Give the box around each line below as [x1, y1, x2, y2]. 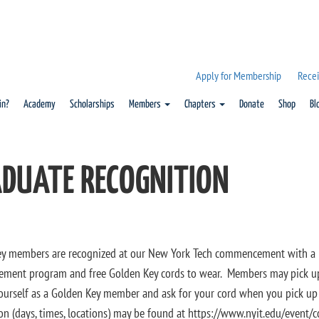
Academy [23, 99, 56, 110]
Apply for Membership [195, 68, 281, 83]
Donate [239, 99, 264, 110]
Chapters [184, 99, 218, 110]
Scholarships [69, 99, 115, 110]
